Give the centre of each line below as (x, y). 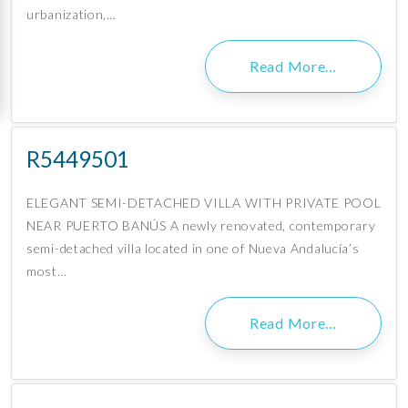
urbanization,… (71, 15)
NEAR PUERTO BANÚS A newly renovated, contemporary (201, 226)
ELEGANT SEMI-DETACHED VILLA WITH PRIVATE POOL (204, 203)
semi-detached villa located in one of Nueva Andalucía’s (193, 249)
